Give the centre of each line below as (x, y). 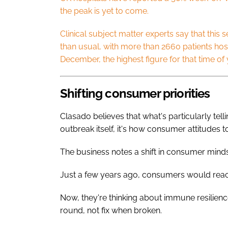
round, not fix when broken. (111, 210)
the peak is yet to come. (104, 11)
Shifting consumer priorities (135, 93)
